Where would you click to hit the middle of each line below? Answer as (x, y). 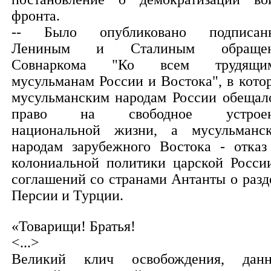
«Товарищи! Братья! (73, 226)
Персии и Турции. (67, 195)
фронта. (35, 16)
